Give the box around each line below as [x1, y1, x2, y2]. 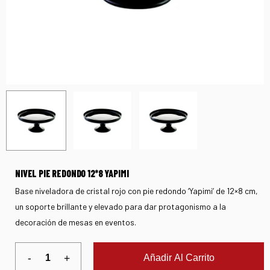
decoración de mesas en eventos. [15, 216, 136, 227]
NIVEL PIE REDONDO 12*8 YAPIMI [15, 167, 129, 179]
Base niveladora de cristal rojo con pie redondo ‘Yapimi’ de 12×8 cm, [15, 185, 258, 196]
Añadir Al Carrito [143, 252, 215, 263]
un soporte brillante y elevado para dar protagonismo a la [15, 201, 226, 212]
